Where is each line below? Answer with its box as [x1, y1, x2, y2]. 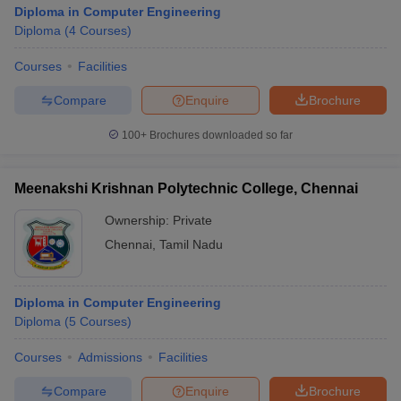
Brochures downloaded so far [147, 129, 293, 141]
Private [173, 213, 212, 227]
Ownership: [105, 213, 173, 227]
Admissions [78, 350, 142, 364]
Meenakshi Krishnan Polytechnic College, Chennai [14, 181, 358, 196]
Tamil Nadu [159, 237, 223, 252]
